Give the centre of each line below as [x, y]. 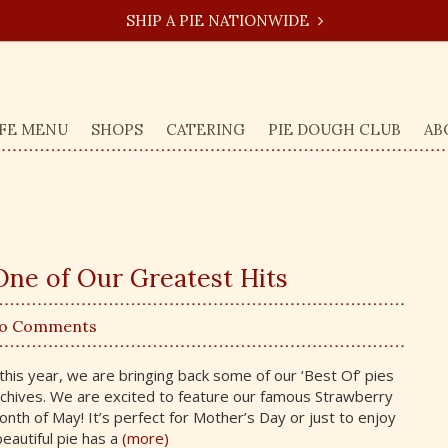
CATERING [205, 129]
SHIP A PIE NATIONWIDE [219, 20]
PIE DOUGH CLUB [334, 129]
